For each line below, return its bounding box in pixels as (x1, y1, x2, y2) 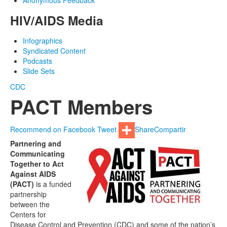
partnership (10, 189, 47, 200)
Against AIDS (10, 169, 56, 179)
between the (10, 199, 50, 210)
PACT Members (10, 93, 153, 121)
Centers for (10, 209, 46, 220)
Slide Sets (23, 66, 55, 77)
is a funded (34, 179, 71, 190)
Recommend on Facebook (10, 124, 95, 135)
